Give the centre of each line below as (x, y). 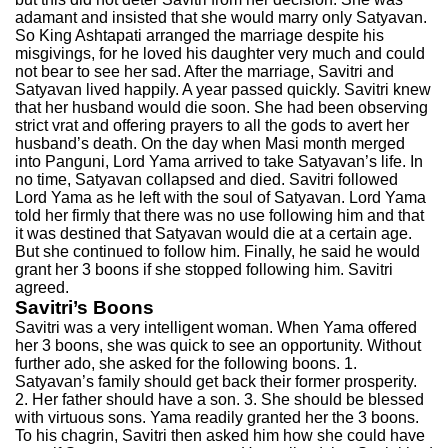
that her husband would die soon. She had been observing (221, 107)
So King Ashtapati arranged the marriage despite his (199, 35)
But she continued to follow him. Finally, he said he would (217, 251)
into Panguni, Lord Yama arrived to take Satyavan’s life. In (219, 161)
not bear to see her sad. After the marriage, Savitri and (204, 71)
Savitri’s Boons (84, 307)
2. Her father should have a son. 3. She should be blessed (219, 399)
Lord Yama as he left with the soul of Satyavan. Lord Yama (220, 197)
